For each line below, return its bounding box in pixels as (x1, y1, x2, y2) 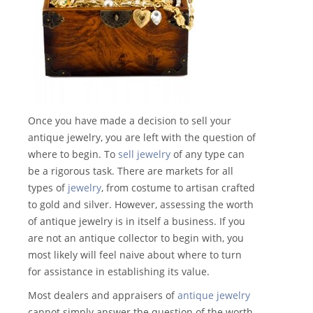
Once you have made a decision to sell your (28, 114, 231, 128)
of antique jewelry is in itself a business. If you (28, 214, 245, 228)
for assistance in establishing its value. (28, 265, 210, 279)
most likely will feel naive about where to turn (28, 248, 242, 262)
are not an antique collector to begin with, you (28, 231, 244, 245)
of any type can (170, 147, 245, 161)
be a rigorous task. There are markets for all (28, 164, 233, 178)
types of (28, 181, 68, 195)
